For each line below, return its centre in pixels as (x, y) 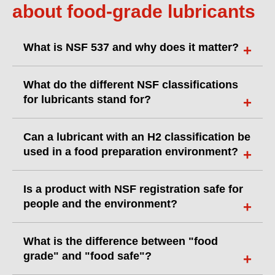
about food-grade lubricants (134, 11)
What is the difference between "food (121, 241)
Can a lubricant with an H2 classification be (137, 137)
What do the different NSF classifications (131, 85)
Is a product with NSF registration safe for (133, 189)
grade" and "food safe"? (87, 256)
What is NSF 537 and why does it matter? (131, 47)
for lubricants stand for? (87, 99)
